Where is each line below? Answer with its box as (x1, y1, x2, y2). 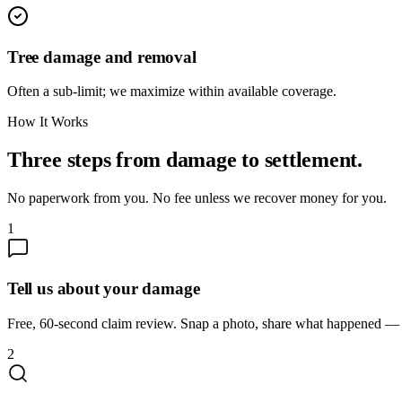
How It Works (7, 114, 88, 130)
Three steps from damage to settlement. (7, 148, 363, 172)
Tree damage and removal (7, 47, 197, 66)
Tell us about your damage (7, 278, 200, 298)
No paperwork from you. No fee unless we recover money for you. (7, 190, 387, 206)
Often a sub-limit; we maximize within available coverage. (7, 83, 336, 100)
